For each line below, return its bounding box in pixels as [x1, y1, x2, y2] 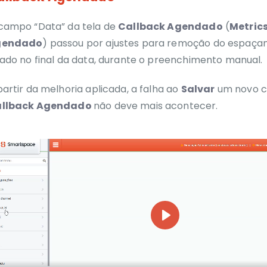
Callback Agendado [118, 20, 223, 33]
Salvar [181, 82, 215, 96]
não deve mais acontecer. [93, 98, 218, 113]
